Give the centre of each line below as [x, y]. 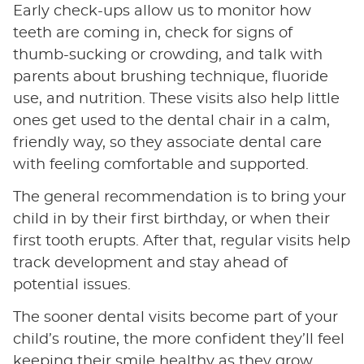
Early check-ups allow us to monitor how [162, 12]
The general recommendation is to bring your [179, 198]
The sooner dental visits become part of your [175, 318]
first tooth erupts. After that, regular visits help [181, 242]
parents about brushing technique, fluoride [170, 78]
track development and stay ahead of [150, 264]
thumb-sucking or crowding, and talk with [167, 56]
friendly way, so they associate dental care [167, 143]
